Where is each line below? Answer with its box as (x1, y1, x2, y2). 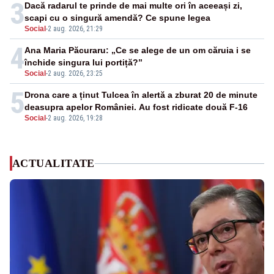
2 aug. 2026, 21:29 (48, 24, 103, 34)
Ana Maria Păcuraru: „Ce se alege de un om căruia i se (24, 45, 251, 56)
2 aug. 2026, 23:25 (48, 69, 103, 78)
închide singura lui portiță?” (24, 57, 143, 68)
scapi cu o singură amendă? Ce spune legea (24, 13, 210, 23)
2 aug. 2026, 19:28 (48, 114, 103, 123)
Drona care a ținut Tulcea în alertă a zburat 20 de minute (24, 90, 257, 100)
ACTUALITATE (12, 157, 95, 170)
